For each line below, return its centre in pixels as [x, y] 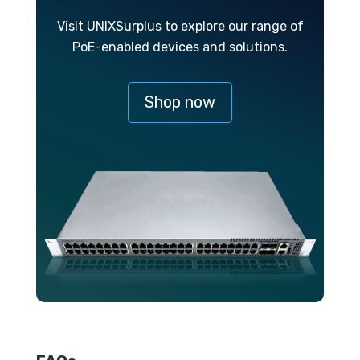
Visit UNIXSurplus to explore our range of [180, 27]
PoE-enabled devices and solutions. [180, 47]
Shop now [180, 102]
